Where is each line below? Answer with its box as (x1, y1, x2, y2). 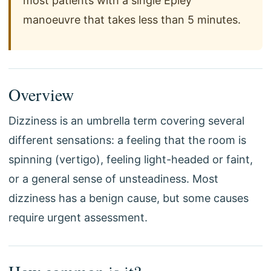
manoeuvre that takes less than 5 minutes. (23, 13, 241, 26)
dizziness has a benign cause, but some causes (8, 192, 249, 204)
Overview (8, 83, 74, 106)
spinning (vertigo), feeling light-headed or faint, (8, 153, 253, 166)
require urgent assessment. (8, 211, 148, 224)
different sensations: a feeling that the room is (8, 134, 246, 146)
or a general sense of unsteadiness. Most (8, 172, 218, 185)
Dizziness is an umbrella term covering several (8, 114, 244, 127)
